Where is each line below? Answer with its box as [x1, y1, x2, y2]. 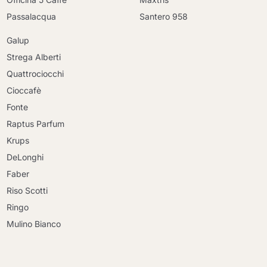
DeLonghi [7, 152, 44, 162]
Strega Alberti [7, 52, 61, 62]
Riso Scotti [7, 185, 48, 195]
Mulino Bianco [7, 219, 61, 229]
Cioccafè [7, 85, 42, 95]
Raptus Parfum [7, 119, 65, 129]
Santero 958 [139, 11, 188, 21]
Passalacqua [7, 11, 57, 21]
